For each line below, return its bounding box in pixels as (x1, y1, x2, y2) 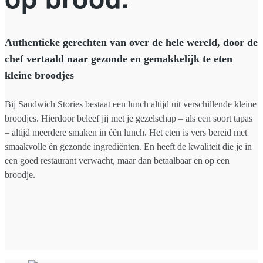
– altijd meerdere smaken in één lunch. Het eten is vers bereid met (5, 127, 247, 137)
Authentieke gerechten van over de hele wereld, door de (5, 36, 258, 49)
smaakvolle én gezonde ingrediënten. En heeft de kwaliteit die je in (5, 141, 252, 151)
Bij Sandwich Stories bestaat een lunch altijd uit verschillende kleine (5, 99, 257, 109)
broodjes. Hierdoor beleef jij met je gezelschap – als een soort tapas (5, 113, 252, 123)
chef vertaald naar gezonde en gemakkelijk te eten (5, 53, 232, 65)
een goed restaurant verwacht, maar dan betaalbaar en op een (5, 155, 230, 166)
